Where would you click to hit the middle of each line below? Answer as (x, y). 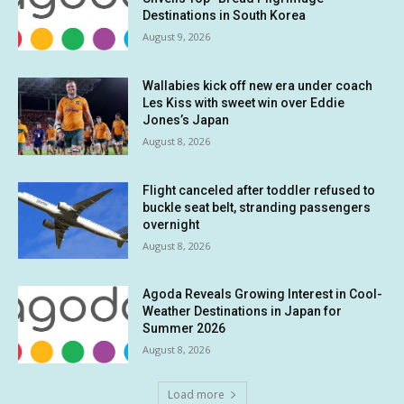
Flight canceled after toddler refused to (259, 190)
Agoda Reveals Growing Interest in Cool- (263, 294)
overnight (171, 224)
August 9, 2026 (177, 37)
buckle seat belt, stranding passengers (257, 207)
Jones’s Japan (186, 120)
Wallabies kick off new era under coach (258, 86)
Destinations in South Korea (225, 16)
